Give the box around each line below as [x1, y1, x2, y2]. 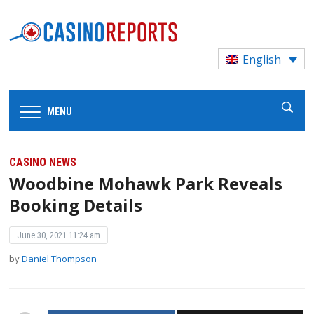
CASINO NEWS [9, 156, 77, 170]
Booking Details [9, 193, 143, 217]
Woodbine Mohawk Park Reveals [9, 172, 283, 196]
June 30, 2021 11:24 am [17, 230, 101, 241]
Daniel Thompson [22, 252, 97, 266]
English [243, 52, 282, 68]
